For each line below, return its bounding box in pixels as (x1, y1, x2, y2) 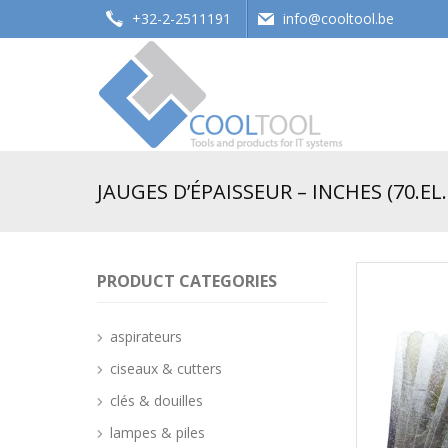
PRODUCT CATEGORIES (97, 270, 277, 292)
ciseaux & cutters (110, 359, 222, 378)
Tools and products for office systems (97, 158, 313, 175)
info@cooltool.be (283, 9, 394, 28)
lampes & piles (110, 423, 205, 442)
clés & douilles (110, 391, 203, 410)
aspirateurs (110, 327, 182, 346)
